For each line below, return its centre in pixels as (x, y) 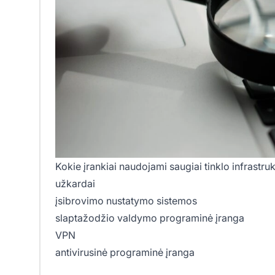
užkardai (75, 184)
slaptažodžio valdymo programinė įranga (150, 218)
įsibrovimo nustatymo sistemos (126, 201)
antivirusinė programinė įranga (125, 253)
